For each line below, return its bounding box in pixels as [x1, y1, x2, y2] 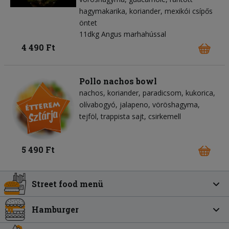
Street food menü [32, 178, 104, 189]
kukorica [186, 87, 213, 98]
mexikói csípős [165, 6, 213, 16]
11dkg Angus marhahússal [79, 29, 166, 39]
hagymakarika [79, 6, 125, 16]
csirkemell [148, 111, 181, 121]
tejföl [79, 111, 97, 121]
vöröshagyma [152, 99, 198, 109]
